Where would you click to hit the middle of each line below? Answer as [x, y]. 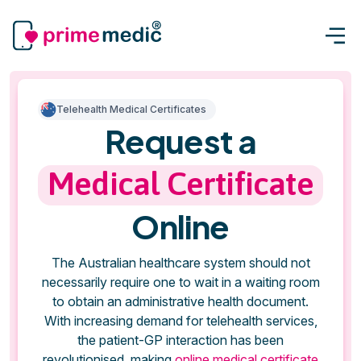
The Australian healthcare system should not [180, 262]
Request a [180, 140]
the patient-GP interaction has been [180, 340]
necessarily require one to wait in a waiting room [180, 282]
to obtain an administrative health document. [180, 301]
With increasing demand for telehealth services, [180, 320]
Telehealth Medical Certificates [131, 109]
